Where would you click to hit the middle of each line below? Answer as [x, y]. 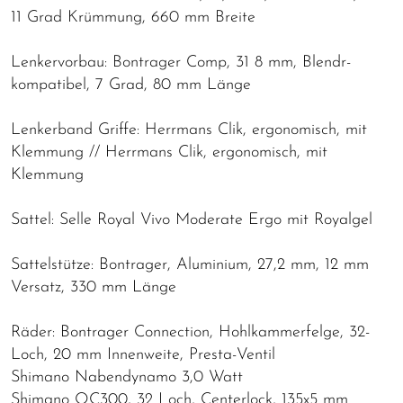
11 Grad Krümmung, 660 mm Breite [133, 18]
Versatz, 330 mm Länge [94, 288]
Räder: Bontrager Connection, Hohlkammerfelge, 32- [190, 333]
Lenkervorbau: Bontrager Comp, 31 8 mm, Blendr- [181, 63]
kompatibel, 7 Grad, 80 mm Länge [131, 85]
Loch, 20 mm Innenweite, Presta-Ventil [143, 355]
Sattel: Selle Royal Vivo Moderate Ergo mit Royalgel [192, 220]
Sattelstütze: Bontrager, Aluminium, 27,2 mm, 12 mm [190, 265]
